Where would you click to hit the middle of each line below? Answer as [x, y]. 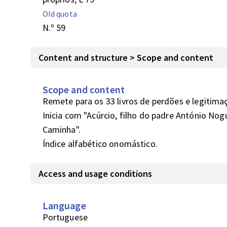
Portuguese [65, 217]
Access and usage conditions [95, 174]
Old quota [60, 14]
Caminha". [61, 129]
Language [64, 205]
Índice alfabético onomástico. [100, 144]
